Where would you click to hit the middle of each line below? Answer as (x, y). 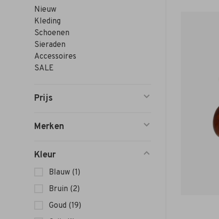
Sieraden (50, 45)
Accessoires (55, 57)
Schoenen (52, 33)
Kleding (47, 22)
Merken (49, 127)
